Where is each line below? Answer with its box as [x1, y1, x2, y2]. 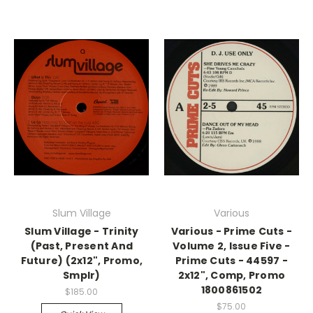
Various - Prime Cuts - [170, 224, 292, 239]
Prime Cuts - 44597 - [175, 254, 288, 268]
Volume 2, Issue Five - [173, 239, 291, 254]
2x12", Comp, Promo [177, 268, 285, 283]
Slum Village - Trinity [24, 224, 139, 239]
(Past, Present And [30, 239, 133, 254]
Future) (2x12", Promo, [20, 254, 143, 268]
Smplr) [63, 268, 101, 283]
